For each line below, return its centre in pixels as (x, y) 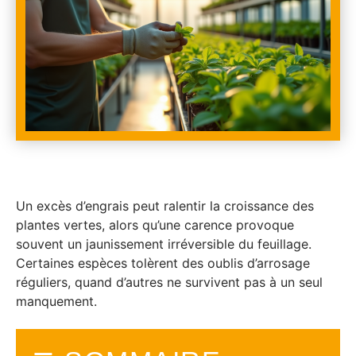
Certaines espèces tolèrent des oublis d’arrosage (163, 263)
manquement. (56, 301)
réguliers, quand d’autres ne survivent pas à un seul (169, 282)
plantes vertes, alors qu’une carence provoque (155, 225)
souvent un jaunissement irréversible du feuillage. (164, 244)
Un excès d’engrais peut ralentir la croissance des (165, 206)
